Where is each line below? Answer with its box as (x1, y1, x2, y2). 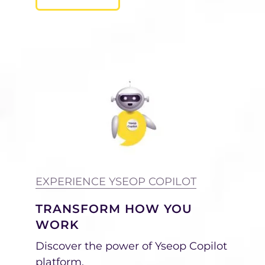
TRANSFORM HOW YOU (35, 201, 192, 216)
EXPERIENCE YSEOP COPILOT (35, 174, 196, 188)
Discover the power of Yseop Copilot (35, 239, 227, 253)
